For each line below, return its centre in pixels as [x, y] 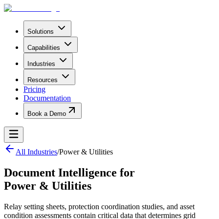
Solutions [41, 32]
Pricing [34, 89]
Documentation [47, 98]
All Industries [36, 152]
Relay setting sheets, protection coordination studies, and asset [99, 206]
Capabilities [44, 48]
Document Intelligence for [69, 172]
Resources [43, 80]
